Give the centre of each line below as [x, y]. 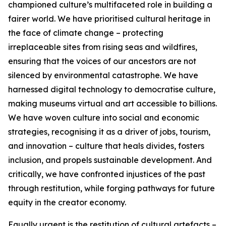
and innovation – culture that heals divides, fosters [106, 146]
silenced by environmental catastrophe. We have [103, 75]
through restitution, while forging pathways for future [111, 188]
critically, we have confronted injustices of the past [107, 174]
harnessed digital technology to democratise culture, [112, 89]
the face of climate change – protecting [86, 33]
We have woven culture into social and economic [104, 118]
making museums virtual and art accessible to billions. [112, 103]
